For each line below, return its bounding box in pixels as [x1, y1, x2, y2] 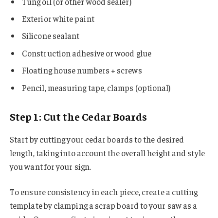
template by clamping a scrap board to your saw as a [10, 200, 198, 211]
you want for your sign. [10, 161, 91, 172]
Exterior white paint [22, 13, 94, 24]
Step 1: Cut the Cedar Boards [10, 109, 147, 124]
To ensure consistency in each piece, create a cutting [10, 186, 198, 197]
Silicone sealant [22, 30, 80, 41]
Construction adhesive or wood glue [22, 47, 151, 58]
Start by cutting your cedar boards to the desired [10, 133, 184, 145]
